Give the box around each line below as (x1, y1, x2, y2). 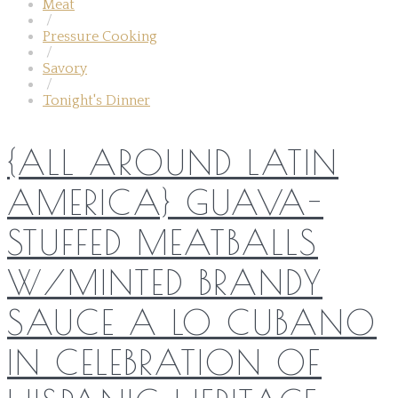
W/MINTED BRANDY (7, 261, 322, 302)
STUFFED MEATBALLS (7, 221, 318, 262)
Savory (43, 60, 87, 76)
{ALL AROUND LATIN (7, 141, 338, 182)
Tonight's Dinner (43, 92, 150, 108)
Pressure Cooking (43, 28, 157, 44)
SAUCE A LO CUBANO (7, 301, 377, 342)
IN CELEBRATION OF (7, 341, 322, 382)
